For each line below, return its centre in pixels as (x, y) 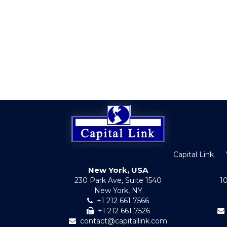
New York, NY (118, 191)
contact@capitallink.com (124, 221)
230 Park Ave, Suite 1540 (118, 180)
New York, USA (118, 170)
